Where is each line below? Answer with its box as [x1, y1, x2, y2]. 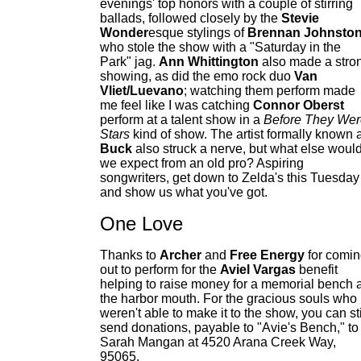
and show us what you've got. [100, 185, 268, 199]
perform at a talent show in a [100, 113, 263, 127]
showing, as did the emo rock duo [100, 69, 294, 83]
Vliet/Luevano [100, 84, 184, 98]
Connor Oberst [253, 98, 344, 112]
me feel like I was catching [100, 98, 253, 112]
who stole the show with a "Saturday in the [100, 40, 341, 54]
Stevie [281, 11, 319, 25]
